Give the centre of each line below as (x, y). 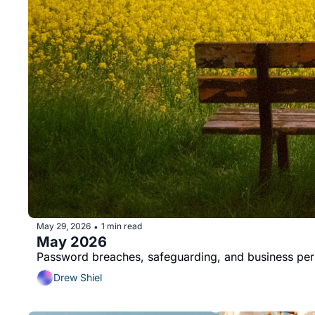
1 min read (122, 226)
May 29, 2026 (64, 226)
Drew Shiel (78, 278)
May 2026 (72, 242)
